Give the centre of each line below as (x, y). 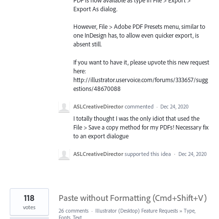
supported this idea (149, 154)
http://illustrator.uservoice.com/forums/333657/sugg (141, 79)
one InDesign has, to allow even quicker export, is (136, 35)
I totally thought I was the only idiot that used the (136, 118)
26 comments (74, 211)
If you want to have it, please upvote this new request (141, 62)
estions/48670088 (97, 88)
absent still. (88, 44)
